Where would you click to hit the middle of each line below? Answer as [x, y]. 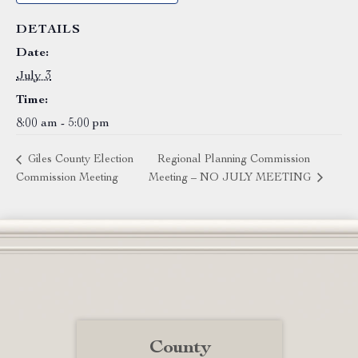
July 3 [34, 77]
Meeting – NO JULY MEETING [231, 178]
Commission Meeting [67, 178]
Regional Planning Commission [233, 160]
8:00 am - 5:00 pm [63, 124]
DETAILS [48, 30]
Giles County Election [79, 160]
